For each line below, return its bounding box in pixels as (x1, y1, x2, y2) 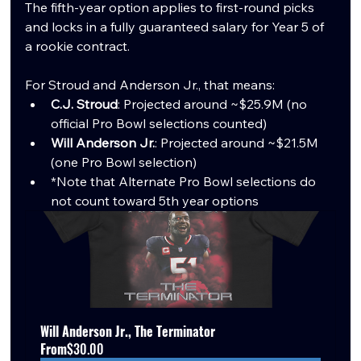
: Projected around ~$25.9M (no (118, 95, 311, 112)
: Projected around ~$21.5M (155, 134, 322, 151)
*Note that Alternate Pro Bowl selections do (51, 172, 320, 189)
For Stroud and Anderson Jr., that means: (25, 76, 276, 93)
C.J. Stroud (51, 95, 118, 112)
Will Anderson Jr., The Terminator (40, 321, 216, 341)
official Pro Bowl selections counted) (51, 114, 268, 131)
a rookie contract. (25, 37, 131, 54)
